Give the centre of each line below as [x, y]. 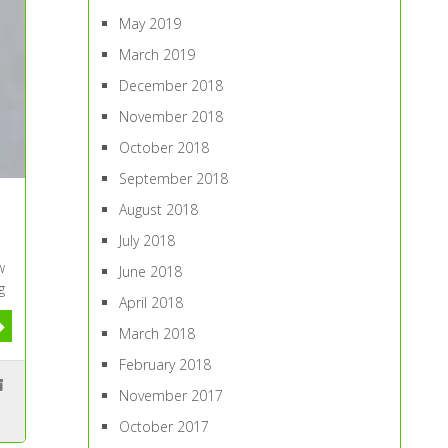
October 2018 [164, 147]
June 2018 [151, 271]
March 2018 [157, 333]
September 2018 [174, 178]
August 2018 [159, 209]
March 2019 [157, 54]
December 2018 [171, 85]
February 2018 [165, 364]
